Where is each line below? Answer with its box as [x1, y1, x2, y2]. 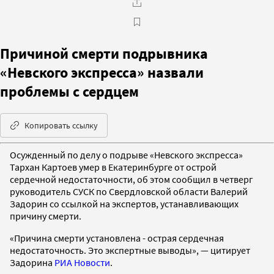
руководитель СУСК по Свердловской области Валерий [10, 185, 248, 198]
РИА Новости [54, 256, 110, 268]
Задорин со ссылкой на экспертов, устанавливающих [10, 197, 239, 210]
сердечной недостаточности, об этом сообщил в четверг [10, 172, 253, 185]
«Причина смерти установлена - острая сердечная [10, 231, 224, 244]
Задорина [10, 256, 54, 268]
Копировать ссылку [24, 119, 98, 131]
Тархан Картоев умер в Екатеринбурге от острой [10, 160, 217, 173]
